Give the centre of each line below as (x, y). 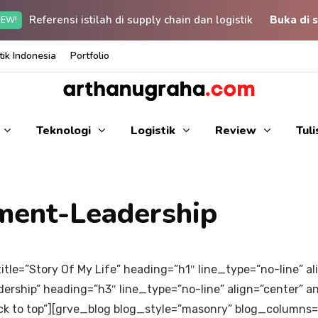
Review (235, 131)
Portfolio (90, 56)
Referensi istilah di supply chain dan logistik (142, 20)
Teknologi (63, 131)
